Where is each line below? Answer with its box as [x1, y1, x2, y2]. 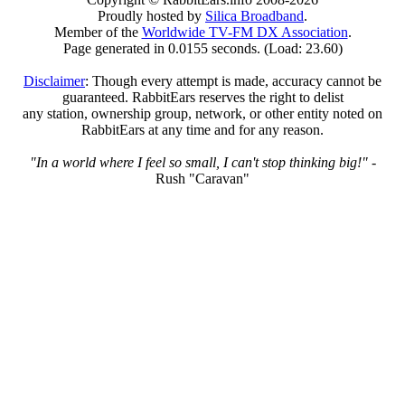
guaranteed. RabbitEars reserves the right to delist [61, 89, 344, 105]
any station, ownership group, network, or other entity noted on [23, 105, 382, 121]
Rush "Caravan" [155, 170, 250, 186]
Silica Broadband [205, 7, 304, 24]
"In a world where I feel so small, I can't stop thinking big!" [29, 154, 368, 170]
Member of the [53, 24, 142, 40]
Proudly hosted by [98, 7, 205, 24]
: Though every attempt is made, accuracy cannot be [85, 72, 381, 89]
